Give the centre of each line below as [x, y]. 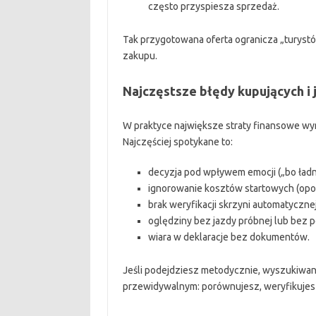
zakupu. [140, 56]
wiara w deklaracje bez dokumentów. [229, 237]
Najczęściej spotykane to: [177, 142]
